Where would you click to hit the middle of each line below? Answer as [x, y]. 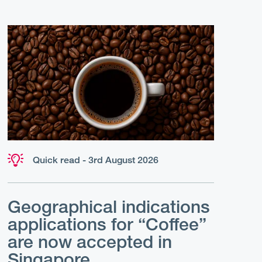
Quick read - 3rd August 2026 [95, 160]
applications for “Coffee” [107, 224]
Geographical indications [108, 207]
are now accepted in [89, 242]
